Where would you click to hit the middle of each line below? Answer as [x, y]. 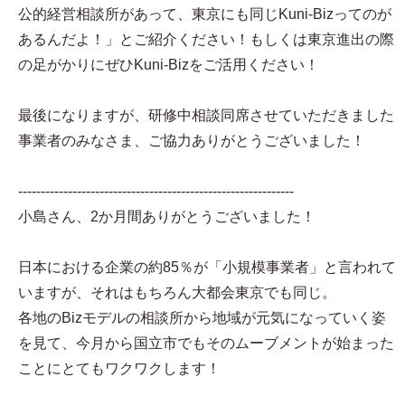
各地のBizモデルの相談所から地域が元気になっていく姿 [202, 318]
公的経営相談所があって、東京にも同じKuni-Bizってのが [205, 14]
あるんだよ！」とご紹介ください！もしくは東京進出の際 [206, 39]
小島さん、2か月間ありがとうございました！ [167, 217]
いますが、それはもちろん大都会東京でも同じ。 [177, 292]
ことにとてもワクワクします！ [119, 368]
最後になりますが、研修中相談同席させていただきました [206, 115]
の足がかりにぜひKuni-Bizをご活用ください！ [169, 65]
